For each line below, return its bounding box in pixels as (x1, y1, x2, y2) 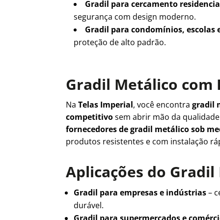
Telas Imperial (78, 99, 134, 110)
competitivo (66, 111, 113, 122)
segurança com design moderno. (74, 11, 196, 22)
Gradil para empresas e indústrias (74, 187, 207, 198)
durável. (74, 200, 104, 211)
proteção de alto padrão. (74, 36, 166, 48)
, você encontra (133, 99, 192, 110)
